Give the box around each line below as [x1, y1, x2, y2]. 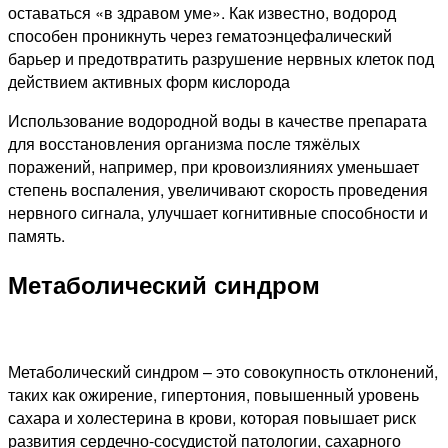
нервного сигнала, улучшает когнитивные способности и [8, 200, 428, 224]
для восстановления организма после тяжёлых [8, 131, 360, 155]
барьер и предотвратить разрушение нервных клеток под [8, 46, 434, 70]
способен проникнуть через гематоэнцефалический [8, 23, 392, 47]
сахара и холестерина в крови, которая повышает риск [8, 405, 416, 429]
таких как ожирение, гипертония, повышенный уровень [8, 382, 419, 406]
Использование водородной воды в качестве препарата [8, 108, 427, 132]
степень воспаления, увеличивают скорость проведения [8, 177, 428, 201]
